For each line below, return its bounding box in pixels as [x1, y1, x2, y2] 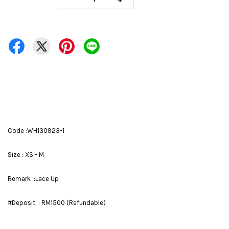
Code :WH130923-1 [8, 127, 64, 134]
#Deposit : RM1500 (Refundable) [8, 199, 106, 207]
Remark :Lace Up [8, 175, 59, 182]
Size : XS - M [8, 151, 44, 158]
